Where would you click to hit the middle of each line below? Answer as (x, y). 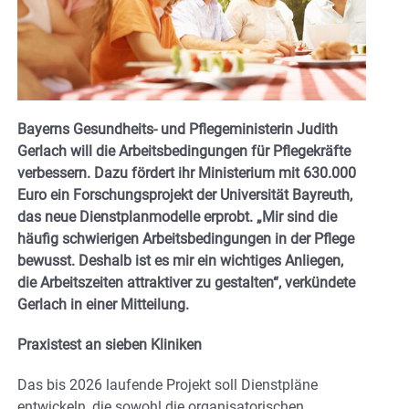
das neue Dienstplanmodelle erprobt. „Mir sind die (177, 217)
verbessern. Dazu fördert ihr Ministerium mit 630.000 (187, 173)
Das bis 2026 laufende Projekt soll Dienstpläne (168, 385)
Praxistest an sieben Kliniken (110, 345)
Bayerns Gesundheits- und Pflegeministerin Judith (178, 130)
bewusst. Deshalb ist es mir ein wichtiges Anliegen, (180, 261)
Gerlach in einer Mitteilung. (103, 305)
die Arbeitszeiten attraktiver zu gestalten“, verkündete (186, 283)
